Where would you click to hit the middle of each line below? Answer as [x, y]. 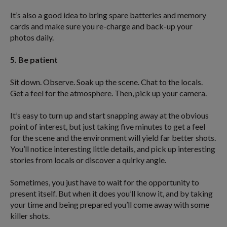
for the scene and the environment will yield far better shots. [113, 138]
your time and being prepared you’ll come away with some [110, 205]
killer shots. [30, 216]
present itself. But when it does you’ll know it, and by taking [111, 194]
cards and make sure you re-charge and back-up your [101, 26]
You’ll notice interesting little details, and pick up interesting [113, 149]
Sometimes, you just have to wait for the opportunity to [105, 182]
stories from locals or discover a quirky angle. [88, 160]
